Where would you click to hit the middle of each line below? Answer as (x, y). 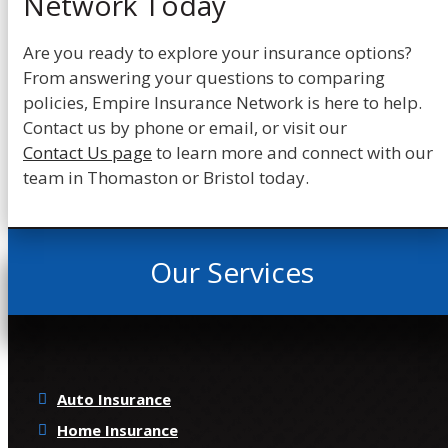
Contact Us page (87, 152)
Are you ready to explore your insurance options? (217, 52)
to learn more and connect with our (292, 152)
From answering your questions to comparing (204, 77)
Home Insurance (117, 429)
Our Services (232, 271)
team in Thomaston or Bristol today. (166, 177)
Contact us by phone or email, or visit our (185, 127)
